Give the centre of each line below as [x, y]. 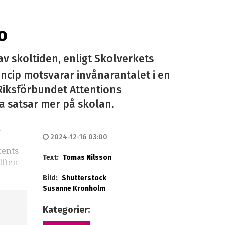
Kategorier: [67, 210]
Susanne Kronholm [74, 189]
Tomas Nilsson [87, 158]
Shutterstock [84, 178]
